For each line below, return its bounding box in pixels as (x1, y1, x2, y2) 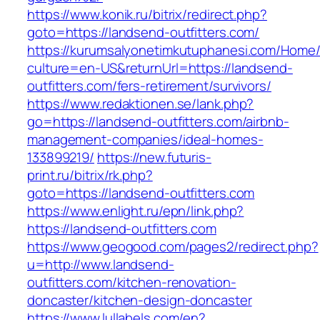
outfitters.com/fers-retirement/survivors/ (27, 76, 271, 96)
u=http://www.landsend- (27, 255, 174, 274)
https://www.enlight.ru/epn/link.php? (27, 201, 244, 221)
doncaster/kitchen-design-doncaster (27, 291, 252, 310)
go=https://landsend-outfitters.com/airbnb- (27, 112, 289, 131)
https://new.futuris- (96, 148, 211, 167)
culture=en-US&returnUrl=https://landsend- (27, 59, 293, 78)
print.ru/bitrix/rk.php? (27, 166, 153, 185)
